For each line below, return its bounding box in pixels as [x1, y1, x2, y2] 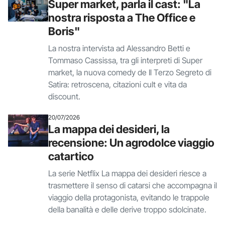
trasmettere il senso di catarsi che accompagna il [48, 180, 217, 190]
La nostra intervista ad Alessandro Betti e [48, 43, 190, 53]
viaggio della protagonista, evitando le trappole [48, 192, 209, 202]
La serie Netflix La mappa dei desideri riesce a [48, 168, 206, 178]
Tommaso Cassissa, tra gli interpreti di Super [48, 55, 202, 65]
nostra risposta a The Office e [48, 11, 195, 24]
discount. [48, 91, 80, 101]
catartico [48, 150, 94, 163]
